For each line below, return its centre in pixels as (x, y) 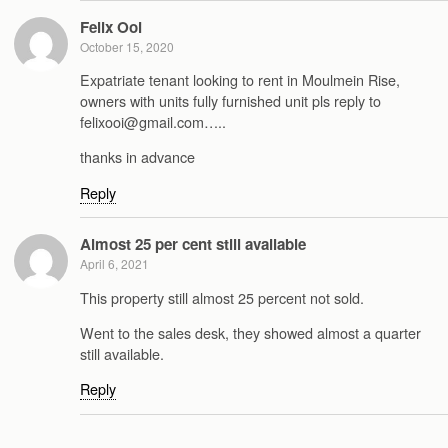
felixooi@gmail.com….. (153, 121)
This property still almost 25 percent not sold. (222, 297)
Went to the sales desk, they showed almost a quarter (250, 332)
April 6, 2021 (114, 264)
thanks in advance (137, 157)
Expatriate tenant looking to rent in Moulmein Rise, (240, 79)
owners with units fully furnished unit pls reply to (230, 100)
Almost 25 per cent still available (193, 244)
